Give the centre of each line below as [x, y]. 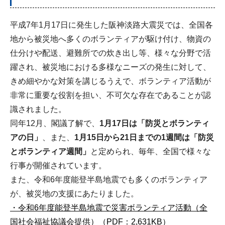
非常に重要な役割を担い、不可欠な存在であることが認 [110, 95]
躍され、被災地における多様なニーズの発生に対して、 [110, 67]
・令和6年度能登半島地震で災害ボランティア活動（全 [109, 207]
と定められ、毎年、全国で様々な [151, 151]
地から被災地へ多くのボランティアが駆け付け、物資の [110, 39]
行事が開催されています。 [58, 165]
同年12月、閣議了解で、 [55, 123]
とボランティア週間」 [50, 151]
